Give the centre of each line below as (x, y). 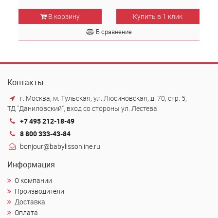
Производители (39, 191)
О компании (33, 180)
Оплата (26, 212)
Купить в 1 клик (158, 16)
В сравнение (114, 32)
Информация (31, 164)
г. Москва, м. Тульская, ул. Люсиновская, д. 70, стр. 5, (103, 98)
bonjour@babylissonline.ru (60, 146)
